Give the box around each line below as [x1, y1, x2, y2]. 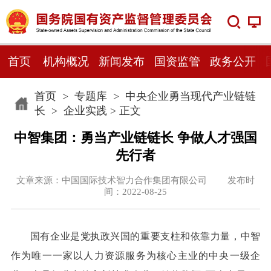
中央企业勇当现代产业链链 [125, 90, 256, 102]
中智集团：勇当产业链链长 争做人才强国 [14, 130, 257, 145]
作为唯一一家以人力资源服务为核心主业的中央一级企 [10, 250, 261, 261]
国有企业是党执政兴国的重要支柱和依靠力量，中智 [30, 231, 261, 242]
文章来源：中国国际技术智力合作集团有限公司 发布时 [16, 175, 255, 185]
